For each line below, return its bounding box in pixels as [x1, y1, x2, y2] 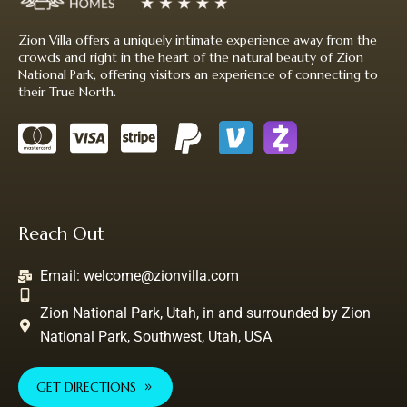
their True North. [18, 84, 116, 100]
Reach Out [18, 223, 104, 245]
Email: [39, 267, 84, 284]
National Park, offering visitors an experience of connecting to [18, 66, 378, 83]
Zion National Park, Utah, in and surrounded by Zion [39, 304, 371, 322]
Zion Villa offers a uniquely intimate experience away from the [18, 32, 377, 48]
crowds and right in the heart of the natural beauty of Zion [18, 49, 363, 65]
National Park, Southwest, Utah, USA [39, 328, 272, 345]
